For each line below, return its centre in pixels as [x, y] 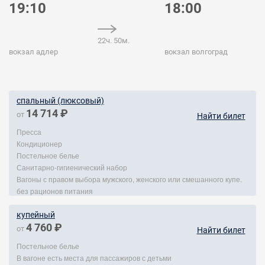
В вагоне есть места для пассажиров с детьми [94, 258]
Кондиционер [39, 143]
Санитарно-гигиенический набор [72, 167]
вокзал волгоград [196, 52]
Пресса [29, 132]
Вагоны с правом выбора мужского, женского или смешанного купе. [129, 179]
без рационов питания [55, 191]
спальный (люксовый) [60, 101]
